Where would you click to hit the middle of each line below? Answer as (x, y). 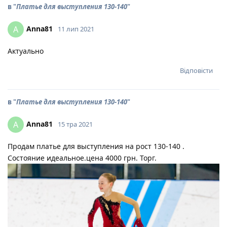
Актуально (26, 51)
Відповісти (196, 70)
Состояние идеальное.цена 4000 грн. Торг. (82, 158)
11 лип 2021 (76, 29)
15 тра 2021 (75, 124)
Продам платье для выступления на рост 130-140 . (96, 146)
